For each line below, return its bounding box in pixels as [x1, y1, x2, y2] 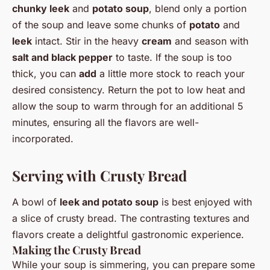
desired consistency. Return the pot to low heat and [12, 83, 245, 96]
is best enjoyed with [159, 195, 252, 208]
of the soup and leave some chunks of [12, 18, 189, 31]
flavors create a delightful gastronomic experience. [12, 228, 244, 240]
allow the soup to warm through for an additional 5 [12, 99, 243, 112]
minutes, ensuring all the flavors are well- [12, 116, 199, 128]
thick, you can [12, 67, 79, 80]
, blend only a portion [149, 2, 246, 14]
